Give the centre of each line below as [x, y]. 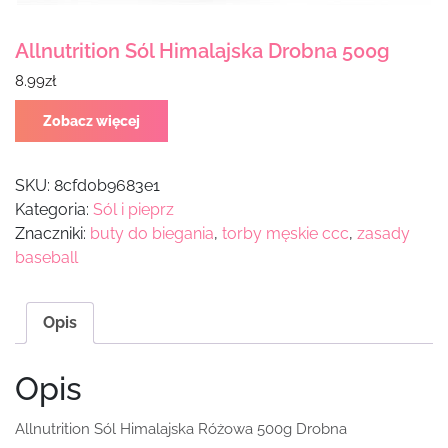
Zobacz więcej [91, 121]
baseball [46, 258]
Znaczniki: [52, 234]
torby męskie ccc [285, 234]
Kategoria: [54, 210]
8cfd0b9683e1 [107, 186]
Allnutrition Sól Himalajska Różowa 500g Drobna [181, 429]
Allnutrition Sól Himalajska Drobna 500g [202, 51]
